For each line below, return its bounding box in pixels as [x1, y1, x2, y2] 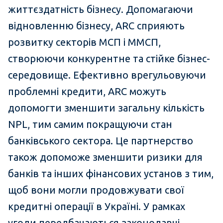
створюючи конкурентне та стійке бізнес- [8, 53, 210, 65]
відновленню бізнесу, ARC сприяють [8, 20, 185, 32]
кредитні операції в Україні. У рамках [8, 201, 185, 213]
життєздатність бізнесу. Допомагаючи [8, 3, 193, 15]
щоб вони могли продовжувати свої [8, 184, 184, 196]
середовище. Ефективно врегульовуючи [8, 69, 206, 81]
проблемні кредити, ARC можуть [8, 86, 166, 98]
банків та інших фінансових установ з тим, [8, 168, 214, 180]
